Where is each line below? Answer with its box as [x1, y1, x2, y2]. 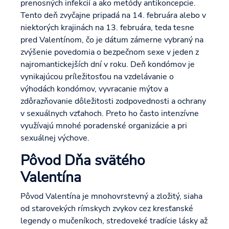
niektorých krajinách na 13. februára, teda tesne [20, 22, 194, 34]
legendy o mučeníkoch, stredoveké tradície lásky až [20, 215, 208, 227]
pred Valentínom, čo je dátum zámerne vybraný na [20, 34, 203, 46]
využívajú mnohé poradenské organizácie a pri [20, 120, 187, 132]
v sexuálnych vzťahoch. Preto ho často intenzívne [20, 108, 199, 120]
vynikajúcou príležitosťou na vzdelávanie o [20, 71, 174, 83]
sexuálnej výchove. [20, 132, 89, 144]
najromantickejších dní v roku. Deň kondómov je [20, 59, 195, 71]
